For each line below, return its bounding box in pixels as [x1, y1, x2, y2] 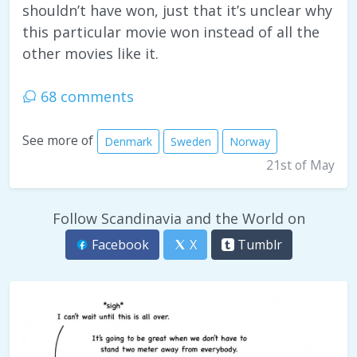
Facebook [88, 236, 149, 254]
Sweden [171, 134, 211, 150]
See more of [22, 131, 93, 150]
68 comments [37, 87, 134, 107]
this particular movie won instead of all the [22, 22, 320, 42]
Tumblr [233, 236, 282, 254]
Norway [229, 134, 270, 150]
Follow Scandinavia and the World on [52, 209, 305, 229]
